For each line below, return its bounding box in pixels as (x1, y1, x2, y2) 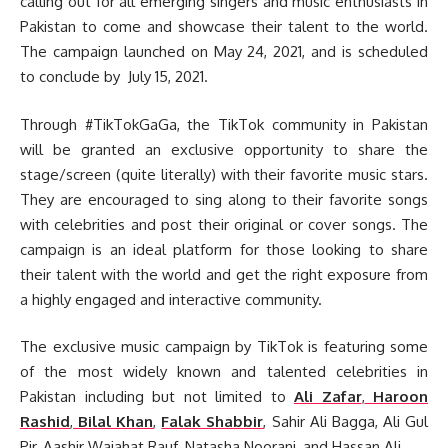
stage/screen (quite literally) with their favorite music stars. (20, 164, 428, 184)
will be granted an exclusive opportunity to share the (20, 139, 428, 159)
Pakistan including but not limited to (20, 387, 294, 407)
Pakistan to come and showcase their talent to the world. (20, 17, 428, 37)
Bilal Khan (73, 412, 154, 432)
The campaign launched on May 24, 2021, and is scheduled (20, 42, 428, 62)
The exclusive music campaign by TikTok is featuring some (20, 337, 428, 357)
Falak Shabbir (161, 412, 264, 432)
